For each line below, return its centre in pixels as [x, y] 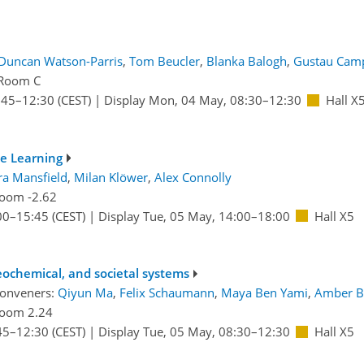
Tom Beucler [164, 61]
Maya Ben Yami [264, 293]
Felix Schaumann [167, 293]
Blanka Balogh [246, 61]
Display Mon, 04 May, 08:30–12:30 [202, 100]
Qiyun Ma [85, 293]
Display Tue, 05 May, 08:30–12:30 [194, 332]
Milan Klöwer [110, 177]
